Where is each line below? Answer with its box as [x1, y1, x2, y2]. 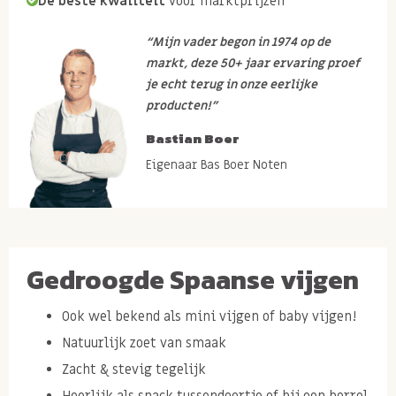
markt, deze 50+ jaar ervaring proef [145, 55, 360, 72]
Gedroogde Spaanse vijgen [27, 259, 359, 300]
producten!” [145, 97, 217, 114]
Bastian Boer [145, 127, 240, 148]
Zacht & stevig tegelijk [62, 360, 206, 378]
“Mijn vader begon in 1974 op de [145, 34, 331, 50]
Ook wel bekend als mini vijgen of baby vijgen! [62, 307, 356, 325]
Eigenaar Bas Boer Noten [145, 156, 287, 173]
